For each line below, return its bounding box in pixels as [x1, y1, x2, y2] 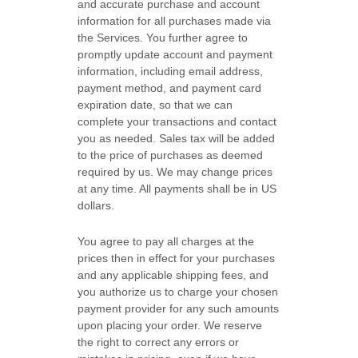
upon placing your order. [78, 319, 205, 332]
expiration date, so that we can [78, 98, 233, 111]
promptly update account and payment [78, 48, 273, 61]
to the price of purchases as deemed [78, 149, 264, 161]
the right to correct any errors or [78, 336, 240, 348]
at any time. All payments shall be [78, 182, 250, 195]
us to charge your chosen [146, 285, 279, 298]
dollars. [78, 199, 115, 212]
